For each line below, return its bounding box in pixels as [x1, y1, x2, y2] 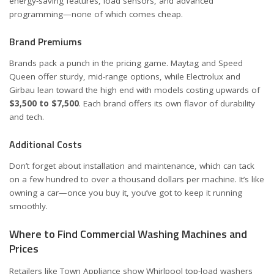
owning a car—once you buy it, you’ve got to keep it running [9, 187, 242, 198]
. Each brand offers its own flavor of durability [79, 98, 255, 109]
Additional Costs [9, 136, 82, 152]
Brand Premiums [9, 34, 82, 49]
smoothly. [9, 201, 48, 212]
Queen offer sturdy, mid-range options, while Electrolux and [9, 71, 240, 82]
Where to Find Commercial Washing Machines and [9, 225, 247, 242]
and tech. [9, 111, 44, 122]
